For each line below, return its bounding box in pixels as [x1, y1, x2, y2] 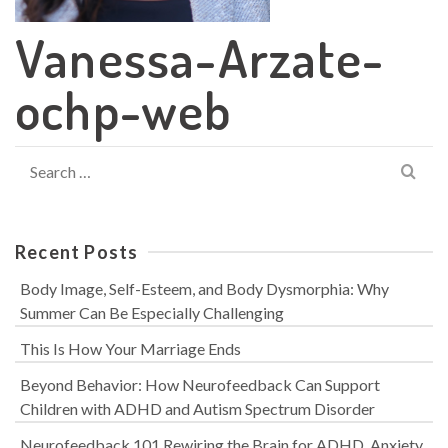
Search [14, 148, 60, 167]
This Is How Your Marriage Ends [20, 339, 241, 358]
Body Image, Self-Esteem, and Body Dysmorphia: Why [20, 279, 389, 298]
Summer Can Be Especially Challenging [20, 303, 284, 322]
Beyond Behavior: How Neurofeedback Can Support [20, 375, 380, 394]
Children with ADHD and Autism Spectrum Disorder [20, 399, 375, 418]
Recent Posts [15, 241, 139, 263]
